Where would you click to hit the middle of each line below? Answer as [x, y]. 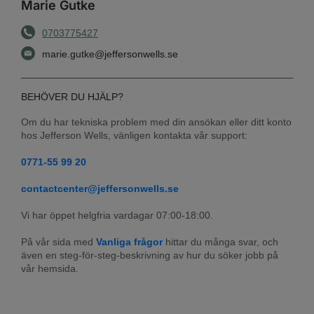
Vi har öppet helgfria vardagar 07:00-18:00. [117, 215]
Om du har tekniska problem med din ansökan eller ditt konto [156, 122]
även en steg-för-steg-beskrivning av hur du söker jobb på [150, 255]
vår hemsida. [50, 268]
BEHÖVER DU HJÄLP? [72, 96]
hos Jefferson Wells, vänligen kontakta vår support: [134, 135]
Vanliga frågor [129, 241]
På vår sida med [59, 241]
